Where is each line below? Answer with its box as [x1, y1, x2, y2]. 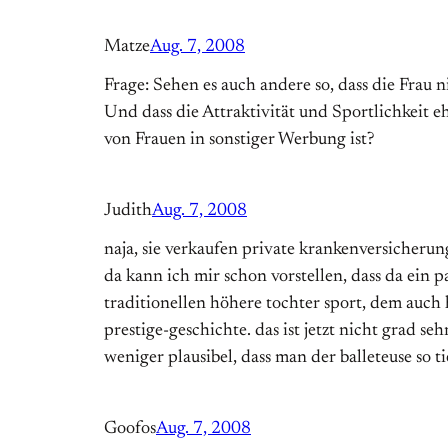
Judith [104, 202, 152, 221]
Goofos [104, 420, 156, 439]
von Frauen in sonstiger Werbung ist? [104, 131, 374, 150]
